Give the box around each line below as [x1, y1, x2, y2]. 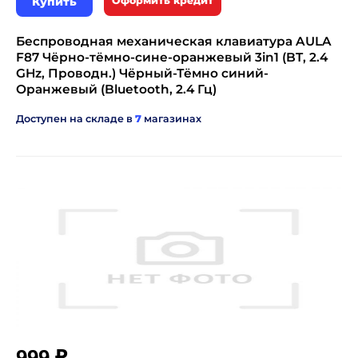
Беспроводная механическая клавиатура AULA [16, 34, 332, 49]
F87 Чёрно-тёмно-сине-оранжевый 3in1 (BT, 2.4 [16, 50, 328, 65]
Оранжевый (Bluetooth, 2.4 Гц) [16, 82, 217, 97]
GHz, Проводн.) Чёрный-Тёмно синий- [16, 66, 268, 81]
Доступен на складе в [16, 113, 135, 125]
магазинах [141, 113, 201, 125]
